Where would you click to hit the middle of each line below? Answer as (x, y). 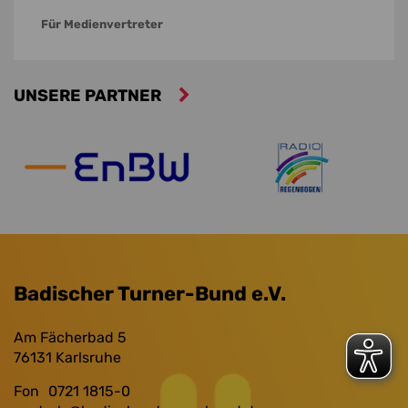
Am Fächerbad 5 (70, 338)
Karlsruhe (88, 358)
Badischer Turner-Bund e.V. (150, 294)
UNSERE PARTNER (89, 95)
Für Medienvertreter (102, 24)
